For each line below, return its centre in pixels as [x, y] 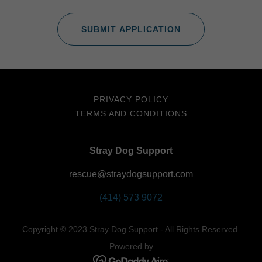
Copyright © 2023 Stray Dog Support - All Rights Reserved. [131, 230]
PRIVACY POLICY [131, 100]
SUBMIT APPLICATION [131, 30]
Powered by [131, 247]
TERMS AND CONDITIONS [131, 114]
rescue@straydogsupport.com [131, 174]
